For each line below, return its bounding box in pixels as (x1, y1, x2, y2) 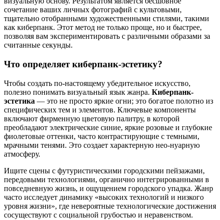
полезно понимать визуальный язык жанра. (4, 87, 152, 96)
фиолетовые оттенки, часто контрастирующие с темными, (4, 132, 199, 140)
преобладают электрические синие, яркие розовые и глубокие (4, 123, 212, 132)
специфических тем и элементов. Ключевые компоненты (4, 105, 196, 114)
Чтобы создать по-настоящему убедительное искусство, (4, 79, 191, 87)
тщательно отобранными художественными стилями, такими (4, 14, 209, 23)
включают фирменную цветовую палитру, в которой (4, 114, 180, 123)
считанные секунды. (4, 41, 73, 50)
